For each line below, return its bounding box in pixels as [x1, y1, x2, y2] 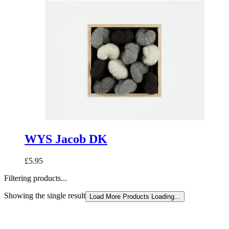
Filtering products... [4, 174, 67, 183]
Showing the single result [4, 191, 85, 200]
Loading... [151, 193, 180, 201]
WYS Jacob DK [25, 132, 107, 146]
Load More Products [89, 193, 149, 201]
